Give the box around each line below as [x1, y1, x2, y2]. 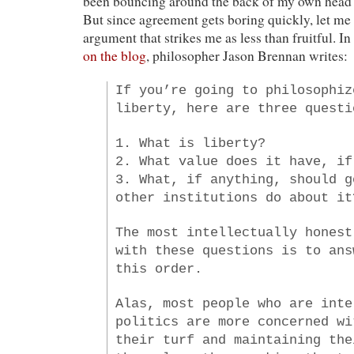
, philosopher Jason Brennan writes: [146, 46, 348, 65]
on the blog [83, 46, 146, 65]
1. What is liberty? [115, 134, 265, 151]
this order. [115, 260, 202, 277]
